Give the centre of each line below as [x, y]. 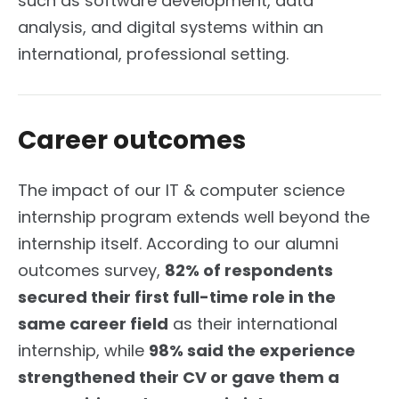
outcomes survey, [91, 270]
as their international [253, 323]
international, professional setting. [153, 53]
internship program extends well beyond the [194, 216]
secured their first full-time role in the [177, 297]
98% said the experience [252, 350]
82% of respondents [249, 270]
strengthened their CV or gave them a [179, 377]
